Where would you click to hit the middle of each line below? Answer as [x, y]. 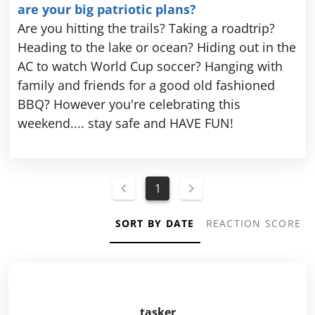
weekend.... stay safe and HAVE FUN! [126, 123]
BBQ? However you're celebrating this [129, 104]
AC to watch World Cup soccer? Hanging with [150, 66]
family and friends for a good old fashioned [146, 85]
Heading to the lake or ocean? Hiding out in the [157, 47]
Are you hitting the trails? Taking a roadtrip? [146, 28]
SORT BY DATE [155, 224]
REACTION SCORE [253, 224]
